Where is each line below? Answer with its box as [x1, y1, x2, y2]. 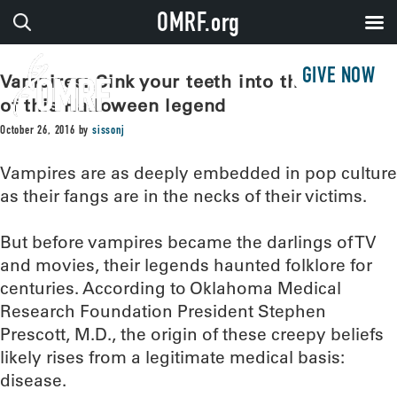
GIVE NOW [301, 66, 376, 89]
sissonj [92, 125, 125, 137]
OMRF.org [156, 12, 241, 39]
